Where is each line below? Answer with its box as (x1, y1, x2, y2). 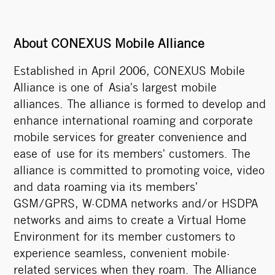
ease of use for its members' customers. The (13, 150, 250, 160)
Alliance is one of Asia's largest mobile (13, 83, 217, 94)
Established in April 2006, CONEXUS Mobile (13, 67, 245, 77)
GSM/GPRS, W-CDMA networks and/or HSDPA (13, 199, 258, 210)
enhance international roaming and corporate (13, 117, 253, 127)
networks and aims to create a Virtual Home (13, 216, 246, 227)
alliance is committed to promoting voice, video (13, 166, 265, 177)
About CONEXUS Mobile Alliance (13, 39, 204, 50)
